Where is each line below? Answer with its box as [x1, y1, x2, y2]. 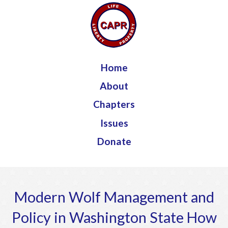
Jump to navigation [78, 2, 150, 13]
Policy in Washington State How [11, 209, 217, 226]
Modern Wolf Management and [14, 188, 214, 206]
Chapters [93, 98, 135, 110]
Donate [97, 135, 131, 147]
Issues [100, 117, 128, 129]
